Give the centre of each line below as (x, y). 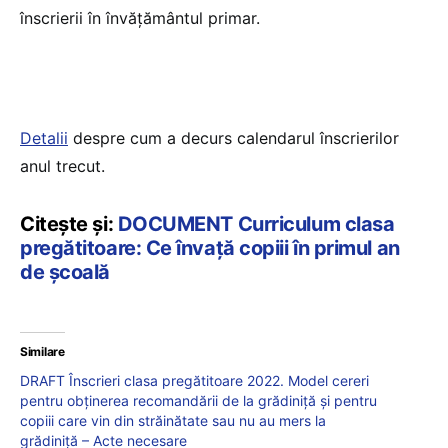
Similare (42, 351)
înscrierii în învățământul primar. (140, 18)
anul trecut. (62, 166)
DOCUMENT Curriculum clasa (256, 224)
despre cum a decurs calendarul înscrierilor (233, 138)
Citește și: (69, 224)
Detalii (44, 138)
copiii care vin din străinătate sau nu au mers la (173, 420)
